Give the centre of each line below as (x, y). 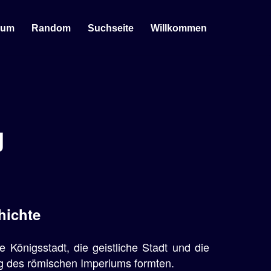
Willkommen (179, 28)
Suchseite (111, 28)
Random (51, 28)
